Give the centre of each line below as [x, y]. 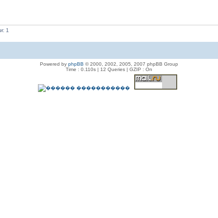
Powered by [54, 64]
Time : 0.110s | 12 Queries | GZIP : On [109, 69]
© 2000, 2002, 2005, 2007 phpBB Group [131, 64]
